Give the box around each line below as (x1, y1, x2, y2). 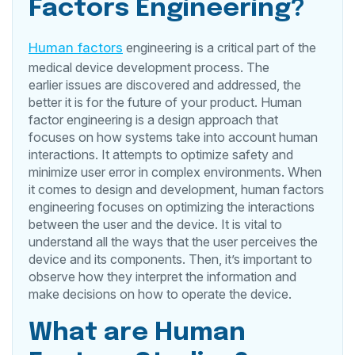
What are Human (29, 319, 246, 346)
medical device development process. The (29, 59, 269, 75)
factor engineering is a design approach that (29, 111, 278, 128)
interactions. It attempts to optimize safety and (29, 146, 293, 162)
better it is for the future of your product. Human (29, 94, 302, 110)
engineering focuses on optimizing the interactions (29, 198, 315, 215)
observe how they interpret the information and (29, 268, 296, 284)
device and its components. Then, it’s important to (29, 250, 312, 267)
